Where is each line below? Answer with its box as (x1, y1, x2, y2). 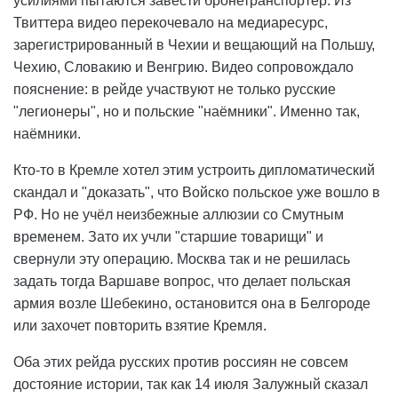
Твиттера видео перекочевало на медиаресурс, (13, 15, 328, 31)
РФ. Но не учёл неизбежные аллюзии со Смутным (13, 207, 344, 223)
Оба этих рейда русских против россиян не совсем (13, 354, 348, 370)
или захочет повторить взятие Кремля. (13, 318, 267, 334)
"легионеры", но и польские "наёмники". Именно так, (13, 104, 360, 120)
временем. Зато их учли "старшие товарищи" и (13, 229, 323, 245)
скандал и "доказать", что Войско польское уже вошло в (13, 185, 380, 201)
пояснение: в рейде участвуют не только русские (13, 82, 336, 98)
